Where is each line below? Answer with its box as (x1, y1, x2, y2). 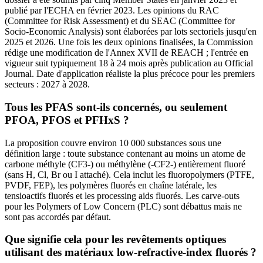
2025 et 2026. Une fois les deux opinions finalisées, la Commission (5, 37, 253, 48)
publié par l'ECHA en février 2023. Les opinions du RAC (5, 5, 219, 16)
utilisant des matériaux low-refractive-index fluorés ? (5, 246, 257, 259)
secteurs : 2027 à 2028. (5, 79, 90, 90)
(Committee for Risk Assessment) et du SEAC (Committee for (5, 16, 235, 26)
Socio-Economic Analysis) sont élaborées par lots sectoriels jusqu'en (5, 26, 257, 37)
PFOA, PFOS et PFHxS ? (5, 113, 129, 126)
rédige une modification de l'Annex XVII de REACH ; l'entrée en (5, 48, 248, 58)
